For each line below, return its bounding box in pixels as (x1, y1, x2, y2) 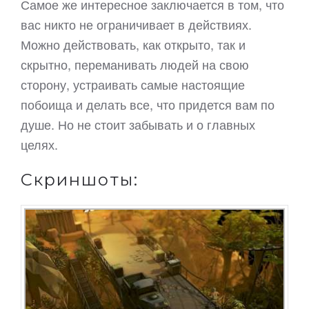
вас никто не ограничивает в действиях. (21, 15, 252, 33)
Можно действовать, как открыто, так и (21, 35, 246, 53)
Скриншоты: (21, 170, 139, 190)
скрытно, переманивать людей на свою (21, 55, 249, 73)
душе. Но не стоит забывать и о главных (21, 115, 255, 133)
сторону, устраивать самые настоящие (21, 75, 245, 93)
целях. (21, 135, 58, 153)
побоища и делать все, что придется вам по (21, 95, 275, 113)
